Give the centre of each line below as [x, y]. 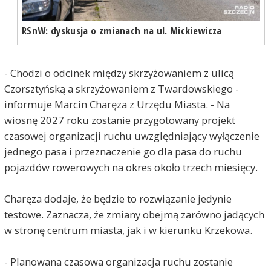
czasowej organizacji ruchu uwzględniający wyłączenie [132, 136]
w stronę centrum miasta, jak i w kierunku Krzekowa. [128, 230]
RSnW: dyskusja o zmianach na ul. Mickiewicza [122, 31]
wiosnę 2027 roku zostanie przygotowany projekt [119, 120]
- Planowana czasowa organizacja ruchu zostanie [118, 262]
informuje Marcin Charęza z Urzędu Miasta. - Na [117, 105]
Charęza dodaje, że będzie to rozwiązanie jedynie [118, 199]
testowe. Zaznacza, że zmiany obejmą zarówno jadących [134, 215]
